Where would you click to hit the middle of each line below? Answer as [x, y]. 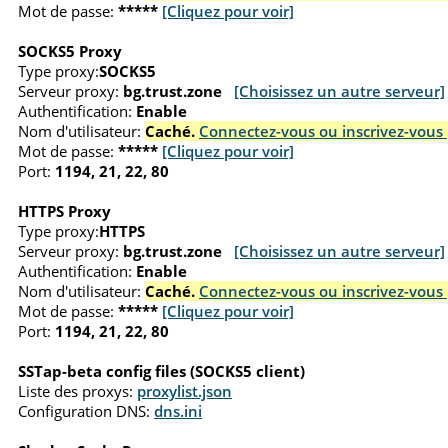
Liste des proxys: [76, 390]
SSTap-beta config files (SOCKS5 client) [162, 370]
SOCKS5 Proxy [70, 50]
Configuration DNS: [84, 410]
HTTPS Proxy [65, 210]
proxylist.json [185, 390]
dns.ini [178, 410]
